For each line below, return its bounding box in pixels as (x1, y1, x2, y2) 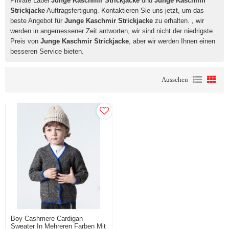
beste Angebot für (10, 17, 64, 25)
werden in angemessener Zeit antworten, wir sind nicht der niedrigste (10, 27, 213, 35)
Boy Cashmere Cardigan (11, 214, 83, 222)
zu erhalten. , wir (153, 17, 204, 25)
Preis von (10, 37, 40, 45)
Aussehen (162, 76, 188, 83)
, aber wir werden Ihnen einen (129, 37, 215, 45)
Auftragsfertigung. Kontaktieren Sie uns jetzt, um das (45, 7, 204, 14)
